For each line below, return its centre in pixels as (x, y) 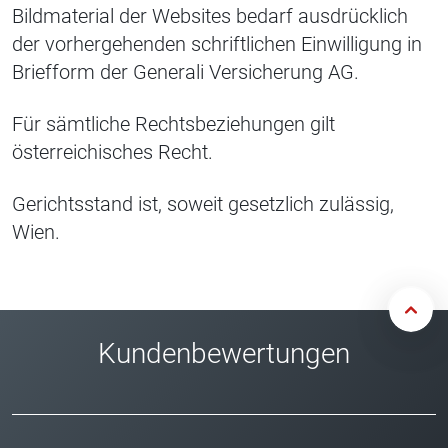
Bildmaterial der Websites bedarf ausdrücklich (210, 16)
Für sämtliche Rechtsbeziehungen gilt (173, 124)
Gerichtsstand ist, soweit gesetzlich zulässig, (203, 204)
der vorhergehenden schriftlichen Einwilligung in (217, 44)
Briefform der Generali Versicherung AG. (185, 72)
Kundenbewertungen (224, 354)
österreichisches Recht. (112, 152)
